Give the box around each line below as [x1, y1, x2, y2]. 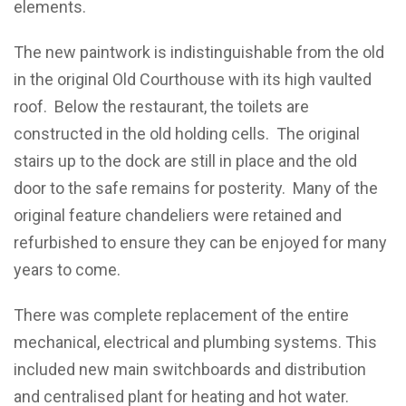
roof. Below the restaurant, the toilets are [14, 97, 309, 116]
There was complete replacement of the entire [14, 305, 349, 324]
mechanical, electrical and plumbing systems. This [14, 333, 377, 352]
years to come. [14, 260, 121, 279]
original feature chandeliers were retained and [14, 206, 342, 225]
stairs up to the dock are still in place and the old [14, 151, 357, 170]
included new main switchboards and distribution [14, 360, 366, 379]
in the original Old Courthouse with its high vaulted [14, 70, 372, 89]
